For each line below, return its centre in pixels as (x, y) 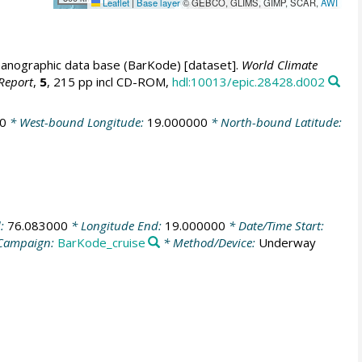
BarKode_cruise (101, 242)
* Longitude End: (116, 225)
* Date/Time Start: (274, 225)
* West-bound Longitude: (76, 122)
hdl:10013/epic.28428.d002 (248, 82)
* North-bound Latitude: (274, 122)
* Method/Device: (210, 242)
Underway (288, 242)
